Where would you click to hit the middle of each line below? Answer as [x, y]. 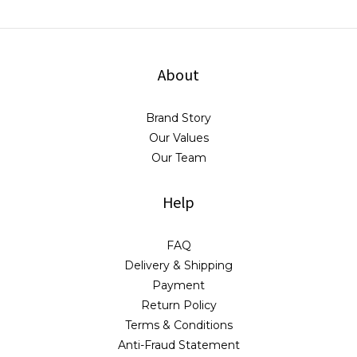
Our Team [178, 158]
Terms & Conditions [178, 326]
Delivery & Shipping [178, 266]
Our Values [178, 138]
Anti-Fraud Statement [178, 345]
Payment [178, 286]
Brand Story [178, 118]
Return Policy [178, 306]
